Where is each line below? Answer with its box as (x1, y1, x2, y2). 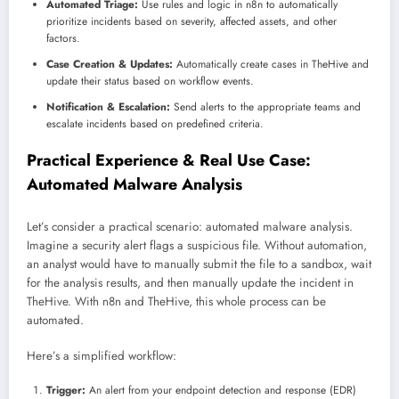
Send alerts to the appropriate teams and (170, 99, 361, 116)
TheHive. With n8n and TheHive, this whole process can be (27, 292, 326, 310)
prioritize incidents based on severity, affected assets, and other (46, 13, 337, 30)
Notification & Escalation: (46, 99, 170, 116)
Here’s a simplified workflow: (27, 346, 176, 364)
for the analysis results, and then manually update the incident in (27, 273, 354, 291)
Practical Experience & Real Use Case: (27, 149, 311, 173)
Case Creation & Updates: (46, 56, 173, 73)
